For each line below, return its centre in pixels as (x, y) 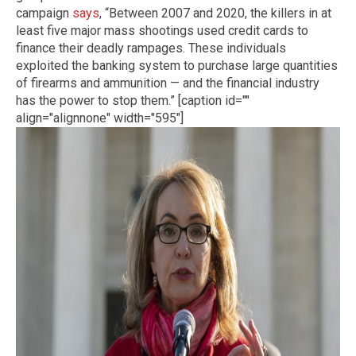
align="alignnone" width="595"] (100, 118)
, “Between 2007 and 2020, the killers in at (215, 13)
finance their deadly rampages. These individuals (151, 48)
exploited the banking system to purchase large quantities (177, 65)
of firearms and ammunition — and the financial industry (168, 83)
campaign (44, 13)
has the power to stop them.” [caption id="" (133, 100)
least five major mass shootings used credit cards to (162, 30)
